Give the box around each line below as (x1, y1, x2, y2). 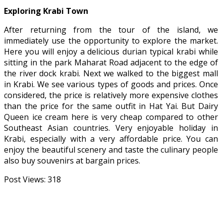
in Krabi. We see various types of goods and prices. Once (4, 78, 218, 90)
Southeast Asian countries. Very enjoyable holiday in (4, 122, 218, 133)
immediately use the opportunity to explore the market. (4, 35, 218, 46)
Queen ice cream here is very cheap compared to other (4, 111, 218, 122)
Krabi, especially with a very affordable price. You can (4, 133, 218, 144)
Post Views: (4, 173, 46, 185)
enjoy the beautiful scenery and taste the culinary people (4, 144, 218, 155)
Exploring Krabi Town (4, 5, 88, 16)
